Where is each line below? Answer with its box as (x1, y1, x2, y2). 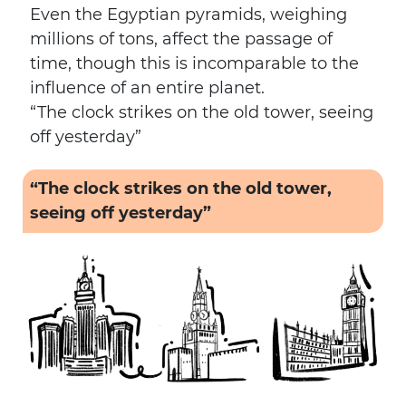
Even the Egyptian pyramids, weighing (30, 5, 347, 24)
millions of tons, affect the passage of (30, 29, 333, 49)
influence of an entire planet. (30, 78, 265, 98)
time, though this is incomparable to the (30, 53, 359, 73)
